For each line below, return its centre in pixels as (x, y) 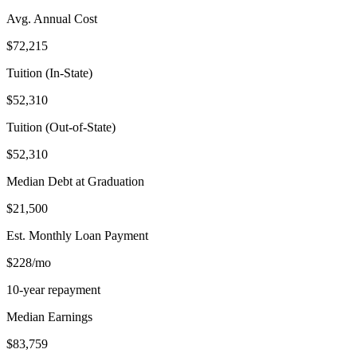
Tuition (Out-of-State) (61, 127)
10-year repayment (53, 289)
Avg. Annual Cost (52, 18)
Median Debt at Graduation (75, 181)
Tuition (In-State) (49, 73)
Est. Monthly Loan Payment (77, 235)
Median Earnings (49, 316)
